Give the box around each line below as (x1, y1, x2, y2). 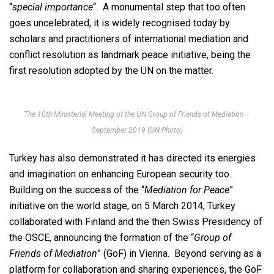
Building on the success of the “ (9, 184, 144, 196)
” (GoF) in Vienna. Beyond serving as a (97, 248, 261, 260)
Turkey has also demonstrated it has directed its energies (9, 152, 256, 165)
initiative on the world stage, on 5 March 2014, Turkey (9, 200, 235, 212)
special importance (12, 1, 93, 13)
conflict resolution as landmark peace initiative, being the (9, 49, 251, 61)
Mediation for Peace (144, 184, 229, 196)
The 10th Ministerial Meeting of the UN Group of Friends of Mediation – (24, 110, 250, 119)
